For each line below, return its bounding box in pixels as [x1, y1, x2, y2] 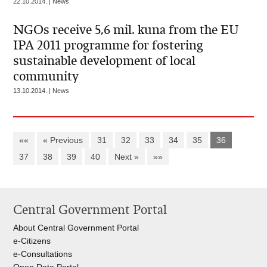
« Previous [43, 135, 83, 145]
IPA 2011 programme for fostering [13, 38, 204, 53]
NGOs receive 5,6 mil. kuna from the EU [13, 22, 240, 38]
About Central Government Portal [13, 223, 139, 232]
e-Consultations [13, 249, 73, 259]
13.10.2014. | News [13, 87, 70, 94]
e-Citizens [13, 236, 51, 246]
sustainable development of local [13, 53, 196, 69]
